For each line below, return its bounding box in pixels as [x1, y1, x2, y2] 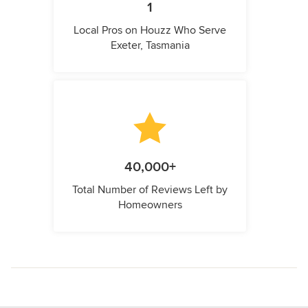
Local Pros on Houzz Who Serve [74, 23, 226, 37]
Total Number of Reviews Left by [72, 183, 228, 197]
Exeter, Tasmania [110, 38, 190, 52]
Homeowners [118, 198, 182, 212]
